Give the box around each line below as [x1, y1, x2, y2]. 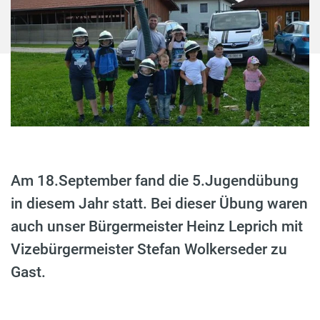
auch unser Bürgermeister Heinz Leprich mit [11, 218, 303, 236]
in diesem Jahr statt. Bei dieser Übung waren [11, 195, 308, 213]
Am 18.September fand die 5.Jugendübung [11, 172, 299, 190]
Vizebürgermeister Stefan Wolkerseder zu [11, 241, 287, 259]
